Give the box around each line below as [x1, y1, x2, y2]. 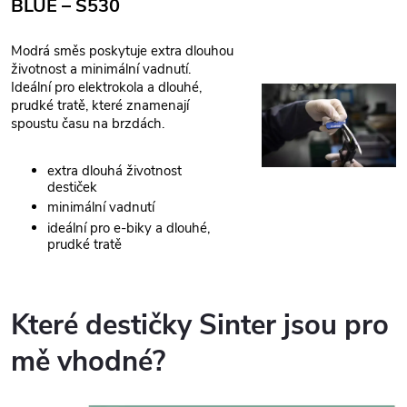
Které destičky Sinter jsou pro [11, 306, 389, 345]
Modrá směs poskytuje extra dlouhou [11, 42, 233, 61]
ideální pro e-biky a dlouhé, [47, 218, 210, 237]
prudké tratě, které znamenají [11, 96, 189, 115]
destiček [47, 177, 97, 196]
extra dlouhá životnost [47, 161, 182, 180]
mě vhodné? [11, 342, 165, 382]
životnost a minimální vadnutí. [11, 60, 191, 79]
